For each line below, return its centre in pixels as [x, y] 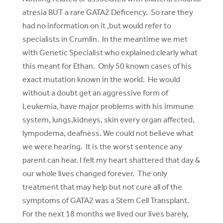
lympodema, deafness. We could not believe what [108, 133]
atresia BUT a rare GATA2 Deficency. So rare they [108, 12]
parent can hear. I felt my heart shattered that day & [111, 160]
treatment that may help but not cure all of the [102, 187]
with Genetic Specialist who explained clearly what [110, 53]
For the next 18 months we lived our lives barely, [105, 214]
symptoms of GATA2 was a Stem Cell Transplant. [106, 201]
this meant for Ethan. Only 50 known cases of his [107, 66]
